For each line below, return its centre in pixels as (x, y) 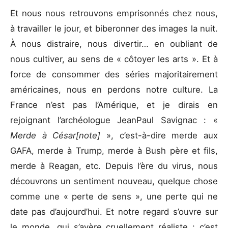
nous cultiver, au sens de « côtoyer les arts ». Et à (114, 59)
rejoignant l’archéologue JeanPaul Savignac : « (114, 120)
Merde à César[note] (58, 136)
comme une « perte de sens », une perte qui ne (114, 197)
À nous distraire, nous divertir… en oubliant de (114, 44)
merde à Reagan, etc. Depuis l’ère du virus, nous (114, 166)
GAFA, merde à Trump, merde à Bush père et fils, (114, 151)
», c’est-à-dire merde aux (162, 136)
